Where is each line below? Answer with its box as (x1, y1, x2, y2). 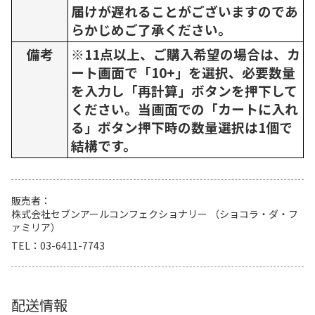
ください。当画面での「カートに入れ (71, 98, 298, 118)
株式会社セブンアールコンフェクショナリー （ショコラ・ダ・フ (11, 206, 298, 221)
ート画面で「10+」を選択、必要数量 (71, 62, 295, 82)
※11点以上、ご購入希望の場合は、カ (71, 44, 300, 63)
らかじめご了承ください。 (71, 19, 231, 39)
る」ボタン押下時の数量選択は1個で (71, 117, 292, 136)
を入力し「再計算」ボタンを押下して (71, 80, 297, 100)
